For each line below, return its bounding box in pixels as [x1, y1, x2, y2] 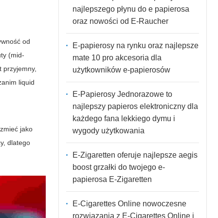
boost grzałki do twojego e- [72, 163, 165, 171]
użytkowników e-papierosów [72, 65, 170, 74]
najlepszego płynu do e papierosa [72, 4, 189, 13]
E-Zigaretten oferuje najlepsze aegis [72, 150, 198, 159]
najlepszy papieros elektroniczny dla [72, 102, 198, 110]
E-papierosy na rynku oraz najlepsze [72, 41, 199, 50]
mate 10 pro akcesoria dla [72, 53, 162, 62]
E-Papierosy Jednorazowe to [72, 90, 172, 98]
